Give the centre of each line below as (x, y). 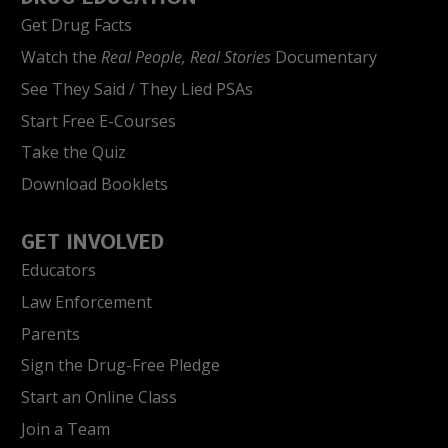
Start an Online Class (99, 397)
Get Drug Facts (76, 25)
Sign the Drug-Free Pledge (120, 365)
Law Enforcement (86, 301)
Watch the (61, 56)
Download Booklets (94, 184)
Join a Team (65, 428)
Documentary (324, 56)
